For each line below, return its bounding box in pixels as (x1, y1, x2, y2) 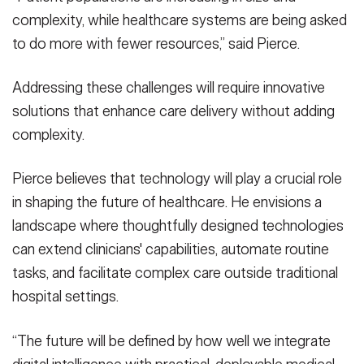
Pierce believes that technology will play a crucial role (12, 170, 342, 188)
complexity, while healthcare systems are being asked (12, 11, 347, 29)
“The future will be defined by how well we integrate (12, 331, 331, 350)
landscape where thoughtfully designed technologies (12, 217, 344, 236)
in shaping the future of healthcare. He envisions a (12, 193, 322, 212)
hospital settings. (12, 288, 119, 306)
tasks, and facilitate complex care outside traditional (12, 264, 338, 283)
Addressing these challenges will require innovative (12, 79, 325, 97)
